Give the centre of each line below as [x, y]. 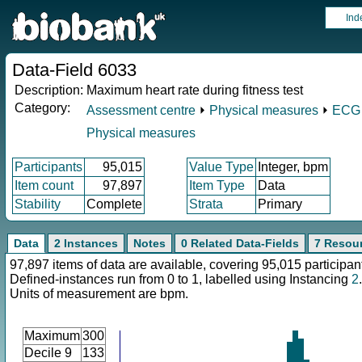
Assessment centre [141, 110]
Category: [42, 108]
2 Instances [86, 243]
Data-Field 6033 [74, 70]
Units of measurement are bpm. [99, 294]
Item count [44, 185]
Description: [49, 90]
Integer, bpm [293, 167]
